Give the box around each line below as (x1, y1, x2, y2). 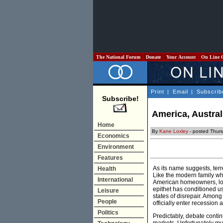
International (98, 176, 133, 183)
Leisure (98, 187, 119, 194)
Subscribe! (102, 95, 139, 103)
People (98, 198, 117, 205)
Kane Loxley (159, 128, 188, 134)
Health (98, 165, 116, 172)
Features (98, 154, 123, 161)
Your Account (165, 54, 197, 60)
